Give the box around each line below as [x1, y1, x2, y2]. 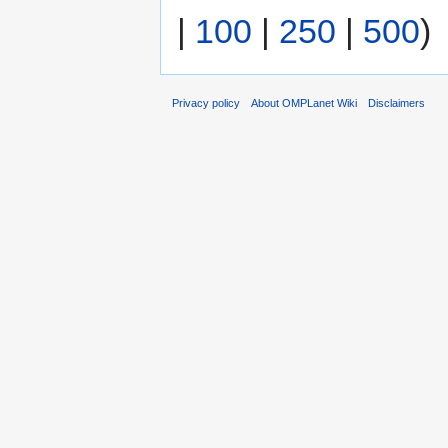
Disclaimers [368, 97, 426, 110]
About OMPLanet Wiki [251, 97, 358, 110]
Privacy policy [172, 97, 240, 110]
